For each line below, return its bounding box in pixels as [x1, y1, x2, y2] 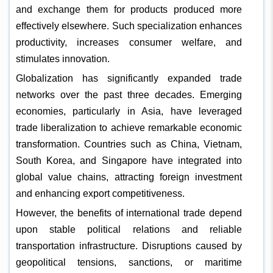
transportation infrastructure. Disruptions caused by [15, 240, 243, 251]
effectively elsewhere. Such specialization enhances [15, 20, 243, 31]
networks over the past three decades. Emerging [15, 89, 243, 100]
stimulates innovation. [15, 53, 110, 64]
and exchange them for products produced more [15, 4, 243, 15]
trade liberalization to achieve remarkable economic [15, 122, 243, 133]
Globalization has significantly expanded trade [15, 73, 243, 83]
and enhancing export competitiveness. [15, 188, 185, 199]
